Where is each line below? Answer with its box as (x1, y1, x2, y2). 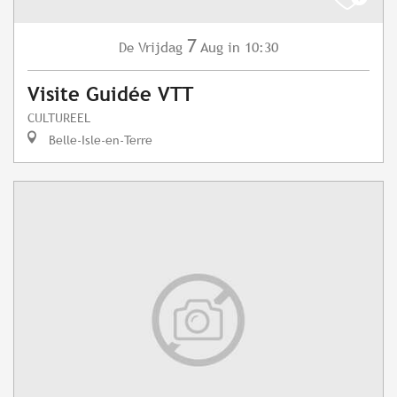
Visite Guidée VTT (27, 83, 193, 106)
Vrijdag (138, 39, 183, 57)
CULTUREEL (27, 110, 90, 126)
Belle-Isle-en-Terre (45, 132, 152, 148)
